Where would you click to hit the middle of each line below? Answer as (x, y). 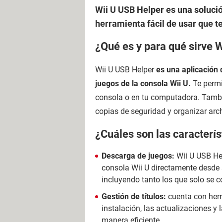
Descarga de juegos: (139, 156)
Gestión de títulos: (135, 196)
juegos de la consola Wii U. (144, 83)
